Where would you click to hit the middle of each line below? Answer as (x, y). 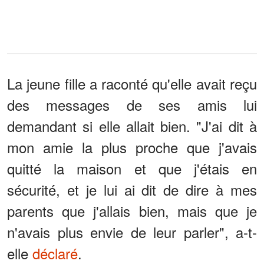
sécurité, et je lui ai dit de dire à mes (132, 190)
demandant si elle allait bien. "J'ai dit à (132, 126)
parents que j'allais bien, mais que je (132, 211)
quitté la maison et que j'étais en (132, 169)
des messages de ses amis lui (132, 105)
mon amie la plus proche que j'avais (132, 147)
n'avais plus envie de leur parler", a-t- (132, 232)
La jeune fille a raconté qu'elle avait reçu (132, 84)
